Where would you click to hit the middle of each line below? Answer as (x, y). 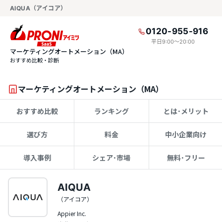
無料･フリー (186, 158)
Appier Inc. (72, 213)
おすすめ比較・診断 (34, 60)
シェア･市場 (111, 158)
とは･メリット (186, 111)
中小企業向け (186, 134)
